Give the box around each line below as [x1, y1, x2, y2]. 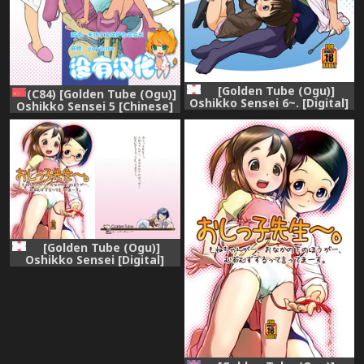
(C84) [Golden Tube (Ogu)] [27, 85, 177, 102]
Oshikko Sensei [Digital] [25, 251, 165, 267]
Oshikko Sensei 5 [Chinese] [16, 97, 174, 114]
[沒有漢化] [67, 110, 122, 126]
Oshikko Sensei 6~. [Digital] [189, 95, 349, 111]
